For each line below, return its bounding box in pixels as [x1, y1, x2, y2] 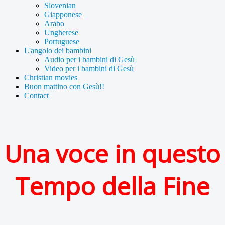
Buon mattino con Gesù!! [24, 82, 104, 91]
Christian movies [24, 73, 77, 82]
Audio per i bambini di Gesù [44, 55, 135, 64]
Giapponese [44, 10, 82, 19]
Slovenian [44, 1, 76, 10]
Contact [24, 91, 49, 100]
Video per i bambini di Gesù [44, 64, 134, 73]
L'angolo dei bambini [24, 46, 91, 55]
